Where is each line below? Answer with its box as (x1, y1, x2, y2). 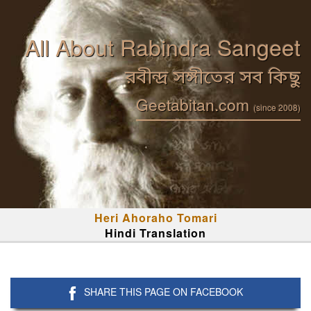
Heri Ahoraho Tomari (94, 210, 217, 226)
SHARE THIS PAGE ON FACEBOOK (84, 285, 243, 299)
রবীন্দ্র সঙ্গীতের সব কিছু (125, 67, 301, 91)
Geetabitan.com (136, 93, 253, 116)
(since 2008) (253, 101, 301, 113)
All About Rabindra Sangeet (25, 31, 301, 62)
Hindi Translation (105, 225, 206, 241)
